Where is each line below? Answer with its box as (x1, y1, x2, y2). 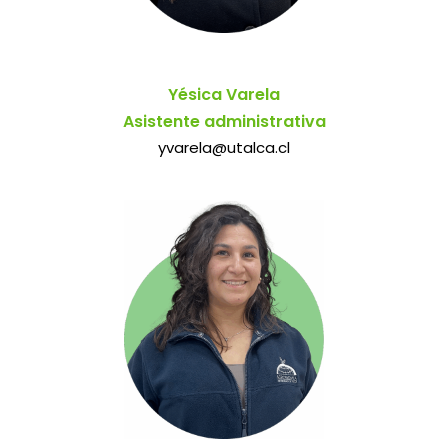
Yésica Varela (168, 82, 280, 106)
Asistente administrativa (122, 109, 326, 133)
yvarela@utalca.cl (158, 136, 290, 158)
